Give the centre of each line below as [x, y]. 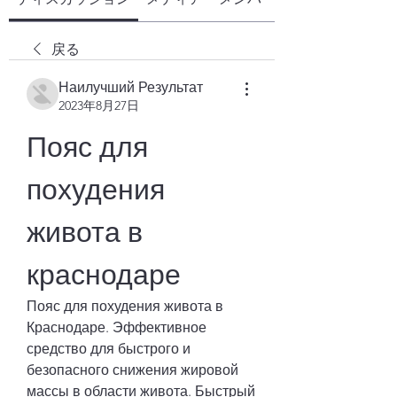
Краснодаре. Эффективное [117, 327]
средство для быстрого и [109, 349]
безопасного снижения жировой [132, 370]
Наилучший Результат [131, 87]
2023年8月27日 [99, 105]
